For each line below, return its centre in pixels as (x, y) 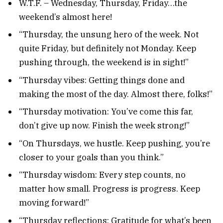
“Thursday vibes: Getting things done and (102, 80)
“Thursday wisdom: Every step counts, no (102, 175)
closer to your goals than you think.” (91, 157)
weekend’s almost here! (65, 17)
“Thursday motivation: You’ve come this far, (106, 112)
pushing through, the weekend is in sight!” (104, 62)
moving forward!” (54, 203)
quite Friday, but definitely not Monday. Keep (108, 49)
